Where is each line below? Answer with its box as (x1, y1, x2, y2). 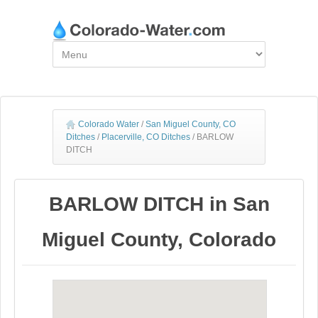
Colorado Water (78, 119, 139, 129)
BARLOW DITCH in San (48, 193, 270, 215)
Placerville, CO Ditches (102, 132, 190, 142)
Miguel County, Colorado (42, 229, 276, 251)
